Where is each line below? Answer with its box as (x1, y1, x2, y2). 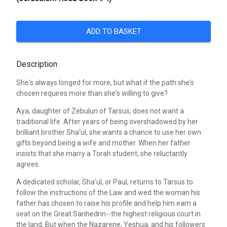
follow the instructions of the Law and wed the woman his (16, 188, 200, 197)
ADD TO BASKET (86, 26, 141, 36)
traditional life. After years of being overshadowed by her (16, 117, 198, 126)
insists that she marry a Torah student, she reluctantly (16, 149, 187, 158)
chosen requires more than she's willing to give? (16, 89, 168, 97)
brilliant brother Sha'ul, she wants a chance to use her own (16, 128, 201, 136)
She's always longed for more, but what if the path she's (16, 78, 194, 87)
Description (16, 59, 57, 69)
